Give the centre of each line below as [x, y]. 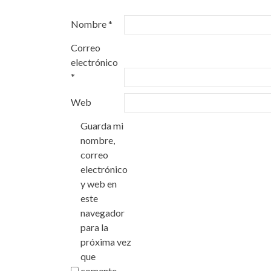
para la [94, 227]
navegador [103, 213]
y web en [99, 184]
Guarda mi [102, 126]
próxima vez [106, 242]
